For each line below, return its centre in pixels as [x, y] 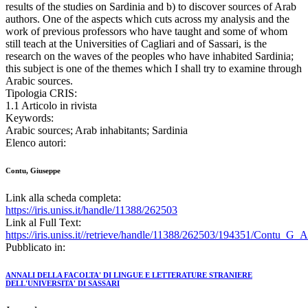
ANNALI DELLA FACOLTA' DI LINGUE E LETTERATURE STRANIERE [129, 275]
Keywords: [30, 118]
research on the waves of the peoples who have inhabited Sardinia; [150, 56]
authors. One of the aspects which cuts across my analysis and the [147, 19]
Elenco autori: [36, 143]
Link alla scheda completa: [63, 198]
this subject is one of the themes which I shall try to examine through [154, 69]
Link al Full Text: [43, 223]
